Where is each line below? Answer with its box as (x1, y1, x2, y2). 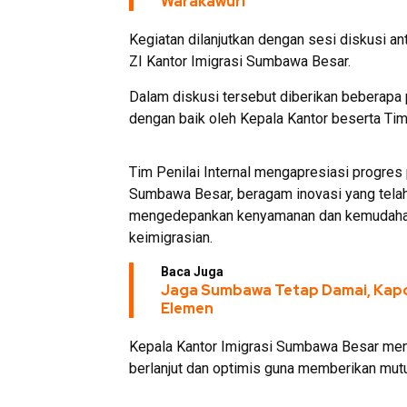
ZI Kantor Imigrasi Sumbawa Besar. (129, 53, 351, 70)
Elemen (161, 299, 213, 318)
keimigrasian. (129, 229, 213, 246)
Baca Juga (161, 264, 223, 279)
